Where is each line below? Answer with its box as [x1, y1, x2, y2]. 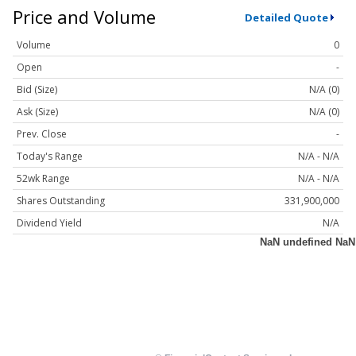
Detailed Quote [244, 10, 328, 25]
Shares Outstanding [17, 194, 105, 208]
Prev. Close [17, 127, 67, 141]
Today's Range [17, 149, 83, 164]
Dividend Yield [17, 216, 82, 230]
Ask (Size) [17, 105, 58, 119]
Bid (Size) [17, 83, 57, 97]
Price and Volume [13, 5, 156, 29]
